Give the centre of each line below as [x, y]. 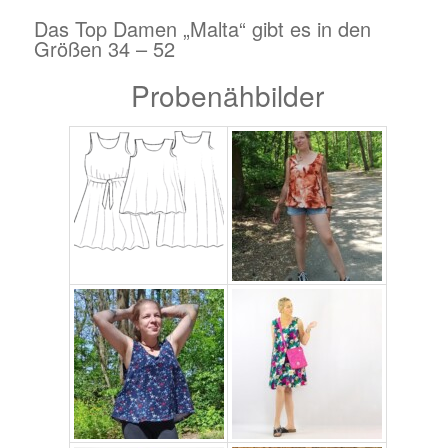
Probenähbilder [228, 95]
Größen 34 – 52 [104, 49]
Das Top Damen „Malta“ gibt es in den [202, 29]
